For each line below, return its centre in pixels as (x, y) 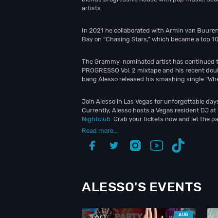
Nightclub (96, 119)
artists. (92, 8)
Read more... (100, 131)
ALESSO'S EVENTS (142, 187)
